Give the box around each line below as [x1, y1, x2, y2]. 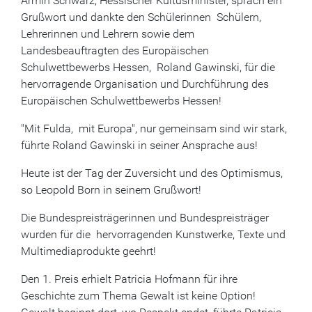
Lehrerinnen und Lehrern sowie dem [21, 27, 194, 41]
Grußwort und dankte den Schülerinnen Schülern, [21, 10, 261, 24]
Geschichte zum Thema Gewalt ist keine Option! [21, 289, 256, 303]
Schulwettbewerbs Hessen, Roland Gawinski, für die [21, 61, 275, 75]
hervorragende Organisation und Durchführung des [21, 77, 269, 91]
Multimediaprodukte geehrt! [21, 244, 159, 258]
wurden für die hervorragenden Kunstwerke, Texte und [21, 228, 286, 242]
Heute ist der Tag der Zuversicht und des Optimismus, [21, 166, 283, 180]
